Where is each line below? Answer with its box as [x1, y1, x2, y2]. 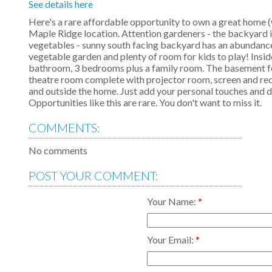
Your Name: [147, 195, 198, 208]
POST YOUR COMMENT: [29, 168, 158, 183]
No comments [29, 144, 87, 157]
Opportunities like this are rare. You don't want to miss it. [29, 97, 262, 109]
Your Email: [147, 234, 195, 246]
